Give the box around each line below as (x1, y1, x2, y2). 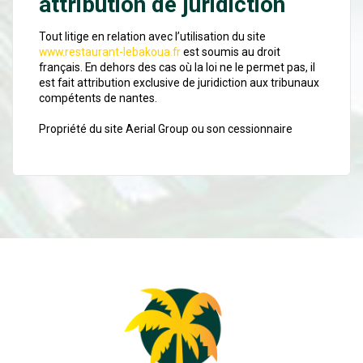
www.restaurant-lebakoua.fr (39, 45, 181, 59)
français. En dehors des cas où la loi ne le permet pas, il (39, 61, 316, 75)
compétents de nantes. (39, 92, 158, 105)
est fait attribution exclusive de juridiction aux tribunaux (39, 76, 320, 90)
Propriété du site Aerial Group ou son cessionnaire (39, 122, 293, 136)
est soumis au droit (181, 45, 281, 59)
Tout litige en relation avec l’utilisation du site (39, 30, 267, 44)
